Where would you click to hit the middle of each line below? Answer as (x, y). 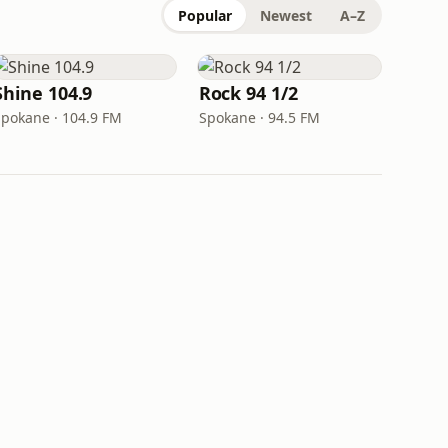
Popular (205, 15)
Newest (286, 15)
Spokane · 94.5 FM (259, 117)
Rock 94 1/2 (248, 93)
